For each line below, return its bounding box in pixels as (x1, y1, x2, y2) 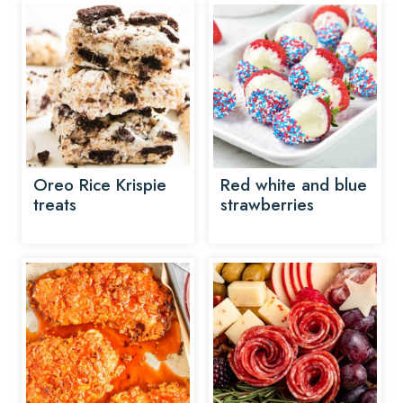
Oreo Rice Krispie (33, 173, 166, 197)
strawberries (220, 193, 314, 217)
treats (33, 193, 76, 217)
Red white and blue (220, 173, 367, 197)
